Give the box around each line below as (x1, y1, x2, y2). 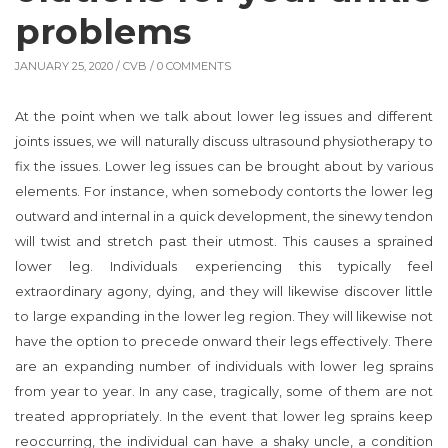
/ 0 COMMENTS (147, 59, 231, 74)
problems (15, 10, 191, 54)
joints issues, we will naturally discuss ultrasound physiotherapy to (15, 134, 433, 150)
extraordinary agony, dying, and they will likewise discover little (15, 284, 433, 300)
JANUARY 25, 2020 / (15, 59, 123, 74)
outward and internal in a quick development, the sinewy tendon (15, 209, 433, 225)
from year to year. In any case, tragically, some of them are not (15, 384, 433, 400)
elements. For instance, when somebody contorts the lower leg (15, 184, 433, 200)
